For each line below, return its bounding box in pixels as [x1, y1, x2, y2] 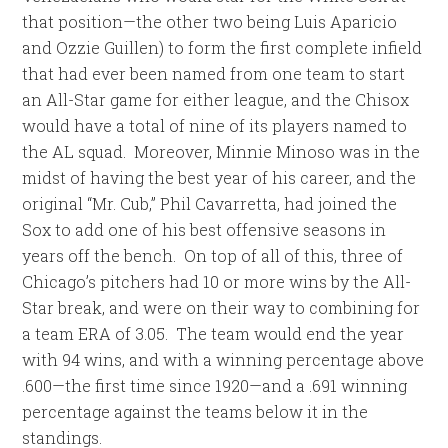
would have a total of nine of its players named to [22, 115, 408, 136]
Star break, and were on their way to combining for [22, 297, 421, 318]
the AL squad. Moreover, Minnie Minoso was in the [22, 141, 421, 162]
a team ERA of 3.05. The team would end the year [22, 323, 405, 344]
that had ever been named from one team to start [22, 63, 406, 84]
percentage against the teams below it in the [22, 401, 369, 422]
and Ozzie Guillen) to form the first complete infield [22, 37, 423, 58]
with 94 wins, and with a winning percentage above [22, 349, 425, 370]
